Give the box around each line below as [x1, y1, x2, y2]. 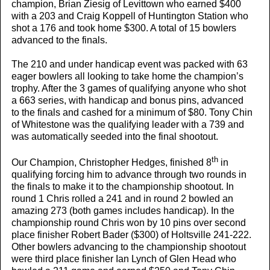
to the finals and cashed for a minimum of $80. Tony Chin [11, 107, 253, 118]
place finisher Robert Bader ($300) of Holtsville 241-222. [11, 230, 251, 240]
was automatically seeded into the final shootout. [11, 131, 218, 142]
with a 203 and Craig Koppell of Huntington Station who [11, 11, 248, 22]
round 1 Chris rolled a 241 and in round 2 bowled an [11, 193, 233, 204]
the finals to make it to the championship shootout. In [11, 181, 234, 192]
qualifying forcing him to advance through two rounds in [11, 169, 246, 180]
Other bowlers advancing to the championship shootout [11, 242, 246, 253]
